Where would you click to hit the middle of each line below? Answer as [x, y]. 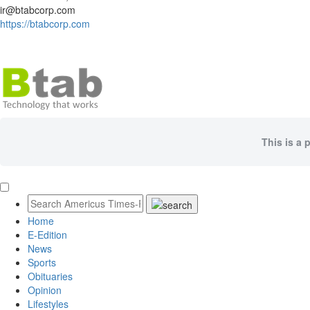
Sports [42, 263]
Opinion [45, 290]
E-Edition [47, 235]
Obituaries [50, 276]
